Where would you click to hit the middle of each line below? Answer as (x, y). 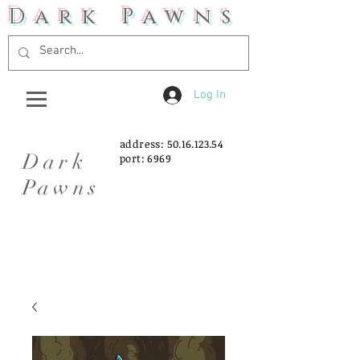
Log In (210, 95)
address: (143, 144)
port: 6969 (145, 158)
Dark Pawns (125, 17)
